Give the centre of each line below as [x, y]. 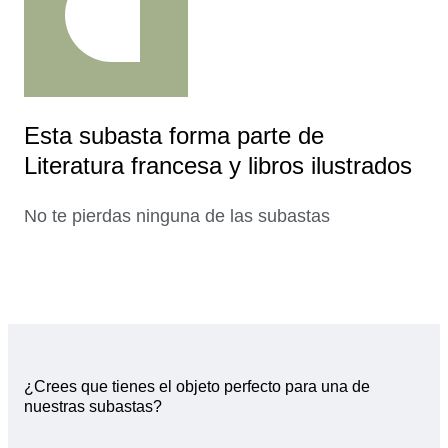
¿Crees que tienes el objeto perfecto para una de [197, 387]
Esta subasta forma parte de [174, 135]
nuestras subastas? [93, 407]
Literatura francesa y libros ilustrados [218, 165]
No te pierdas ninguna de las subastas [177, 215]
